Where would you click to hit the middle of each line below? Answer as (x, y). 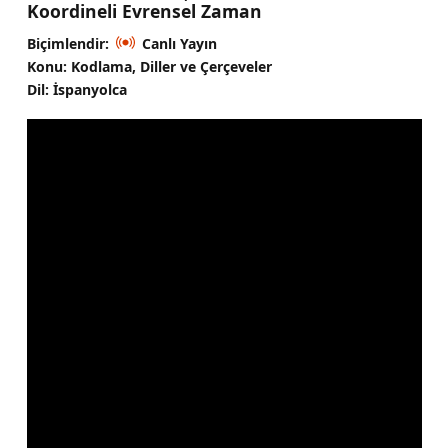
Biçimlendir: (67, 43)
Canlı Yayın (179, 43)
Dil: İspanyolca (76, 89)
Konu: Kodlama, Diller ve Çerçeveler (149, 66)
